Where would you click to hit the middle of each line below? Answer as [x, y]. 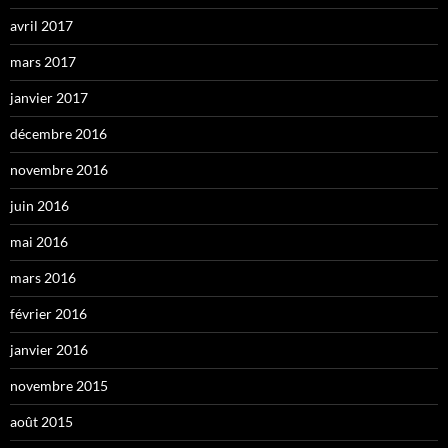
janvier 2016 [49, 350]
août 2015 [41, 422]
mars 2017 [43, 62]
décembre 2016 [58, 134]
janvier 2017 [49, 98]
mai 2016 [39, 242]
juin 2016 [39, 206]
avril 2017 [41, 26]
